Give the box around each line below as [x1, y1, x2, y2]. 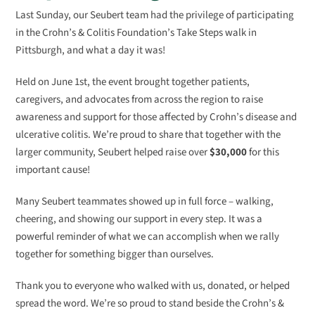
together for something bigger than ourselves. [15, 246, 214, 262]
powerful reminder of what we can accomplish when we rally [15, 229, 280, 244]
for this [247, 145, 280, 160]
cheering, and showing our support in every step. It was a [15, 211, 263, 226]
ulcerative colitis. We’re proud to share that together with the [15, 127, 281, 143]
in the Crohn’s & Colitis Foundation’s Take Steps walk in [15, 25, 257, 41]
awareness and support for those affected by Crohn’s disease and [15, 110, 297, 125]
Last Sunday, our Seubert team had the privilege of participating [15, 8, 295, 23]
